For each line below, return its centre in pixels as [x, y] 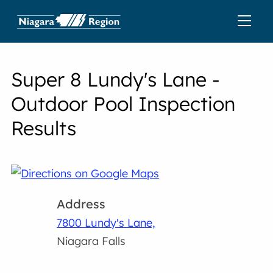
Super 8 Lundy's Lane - [116, 79]
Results [44, 128]
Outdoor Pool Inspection [123, 104]
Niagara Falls [91, 241]
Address [81, 204]
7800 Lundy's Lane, [106, 223]
